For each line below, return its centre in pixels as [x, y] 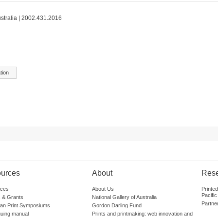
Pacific [209, 195]
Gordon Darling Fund [117, 205]
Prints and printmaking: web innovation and [142, 213]
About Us [103, 189]
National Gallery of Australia [124, 197]
